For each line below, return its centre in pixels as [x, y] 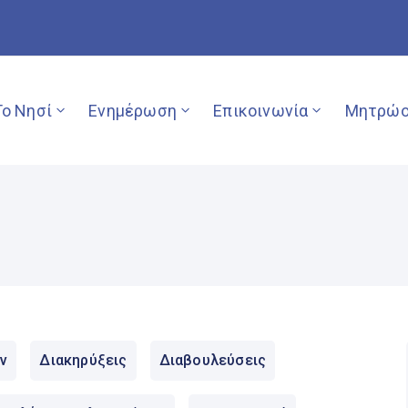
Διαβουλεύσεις [213, 360]
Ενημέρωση [133, 110]
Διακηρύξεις [83, 360]
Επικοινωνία [261, 110]
